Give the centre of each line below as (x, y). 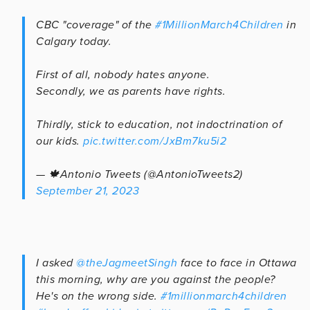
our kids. (60, 141)
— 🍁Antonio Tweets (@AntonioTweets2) (139, 174)
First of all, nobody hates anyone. (123, 74)
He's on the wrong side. (98, 296)
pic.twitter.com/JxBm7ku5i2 (155, 141)
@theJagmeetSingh (127, 263)
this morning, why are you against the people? (156, 279)
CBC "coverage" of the (95, 25)
